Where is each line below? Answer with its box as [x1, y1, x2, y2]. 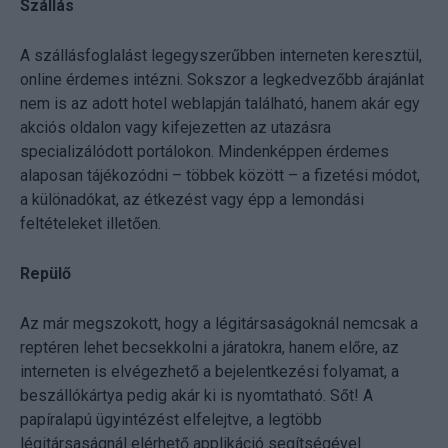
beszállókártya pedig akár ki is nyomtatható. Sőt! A [20, 385, 373, 405]
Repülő [20, 263, 71, 283]
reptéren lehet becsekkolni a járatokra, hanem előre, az [20, 337, 399, 357]
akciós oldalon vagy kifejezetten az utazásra [20, 117, 331, 137]
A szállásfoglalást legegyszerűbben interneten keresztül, [20, 45, 422, 65]
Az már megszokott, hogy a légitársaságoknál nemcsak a [20, 313, 418, 333]
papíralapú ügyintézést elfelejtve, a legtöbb [20, 409, 322, 429]
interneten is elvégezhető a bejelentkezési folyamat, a [20, 361, 399, 381]
